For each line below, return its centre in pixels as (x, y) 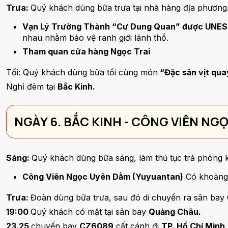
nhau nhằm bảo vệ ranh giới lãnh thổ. (95, 38)
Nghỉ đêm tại (32, 87)
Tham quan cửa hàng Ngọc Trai (86, 51)
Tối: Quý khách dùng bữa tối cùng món (82, 72)
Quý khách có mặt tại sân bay (90, 212)
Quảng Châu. (175, 212)
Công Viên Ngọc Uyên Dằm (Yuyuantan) (103, 177)
